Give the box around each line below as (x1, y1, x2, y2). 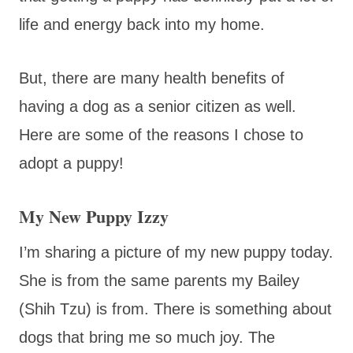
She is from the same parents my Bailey (19, 271, 299, 289)
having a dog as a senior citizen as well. (19, 97, 296, 115)
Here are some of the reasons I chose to (19, 125, 303, 143)
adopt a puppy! (19, 154, 124, 172)
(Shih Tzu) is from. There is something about (19, 299, 332, 318)
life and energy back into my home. (19, 15, 265, 33)
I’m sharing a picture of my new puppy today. (19, 243, 333, 261)
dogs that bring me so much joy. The (19, 328, 275, 346)
